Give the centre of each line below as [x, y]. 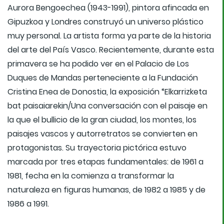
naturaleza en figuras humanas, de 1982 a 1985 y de [106, 190]
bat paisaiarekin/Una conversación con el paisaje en [107, 106]
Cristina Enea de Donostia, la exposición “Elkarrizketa [107, 92]
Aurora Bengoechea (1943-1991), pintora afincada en [108, 8]
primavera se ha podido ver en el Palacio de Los [98, 64]
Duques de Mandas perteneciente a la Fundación [103, 78]
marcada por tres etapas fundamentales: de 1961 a [105, 162]
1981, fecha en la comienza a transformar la [91, 176]
